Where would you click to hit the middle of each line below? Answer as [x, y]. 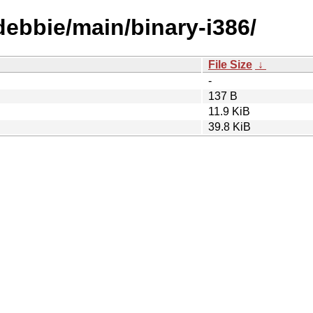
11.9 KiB [229, 111]
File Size [230, 64]
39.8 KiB [230, 126]
